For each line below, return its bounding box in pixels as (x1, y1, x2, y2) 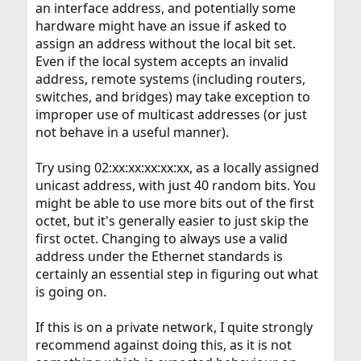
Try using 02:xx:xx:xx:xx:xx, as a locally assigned (35, 158, 319, 176)
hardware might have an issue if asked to (35, 16, 287, 35)
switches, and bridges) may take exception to (35, 87, 310, 106)
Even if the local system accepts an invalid (35, 52, 288, 70)
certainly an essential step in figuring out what (35, 264, 318, 283)
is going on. (35, 282, 106, 301)
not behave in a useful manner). (35, 122, 229, 141)
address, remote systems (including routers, (35, 69, 305, 88)
